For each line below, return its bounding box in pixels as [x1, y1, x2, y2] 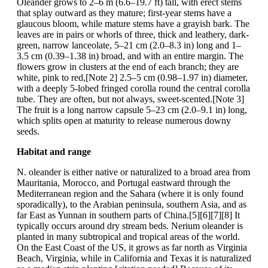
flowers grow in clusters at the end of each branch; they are [17, 62, 239, 72]
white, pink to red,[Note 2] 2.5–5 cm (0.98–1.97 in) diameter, [17, 72, 248, 83]
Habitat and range [17, 147, 91, 157]
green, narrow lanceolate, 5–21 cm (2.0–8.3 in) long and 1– [17, 40, 241, 51]
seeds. [17, 126, 39, 137]
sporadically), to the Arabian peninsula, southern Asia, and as [17, 199, 246, 210]
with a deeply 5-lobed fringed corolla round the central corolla [17, 83, 250, 94]
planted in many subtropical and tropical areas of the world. [17, 232, 240, 242]
